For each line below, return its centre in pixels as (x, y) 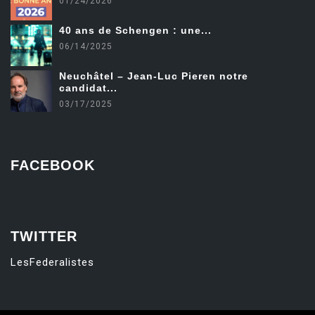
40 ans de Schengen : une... (135, 30)
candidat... (88, 88)
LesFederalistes (52, 262)
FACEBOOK (53, 165)
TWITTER (44, 236)
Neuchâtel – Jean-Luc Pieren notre (154, 76)
